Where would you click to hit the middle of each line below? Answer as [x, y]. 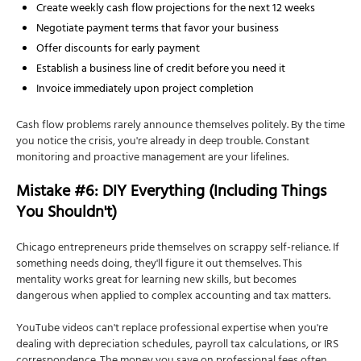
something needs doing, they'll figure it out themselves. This [159, 265]
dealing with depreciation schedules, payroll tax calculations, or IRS [177, 346]
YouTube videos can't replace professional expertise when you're [172, 330]
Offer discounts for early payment [118, 50]
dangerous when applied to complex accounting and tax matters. [173, 297]
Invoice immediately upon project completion [145, 90]
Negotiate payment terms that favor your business [158, 30]
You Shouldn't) [66, 214]
